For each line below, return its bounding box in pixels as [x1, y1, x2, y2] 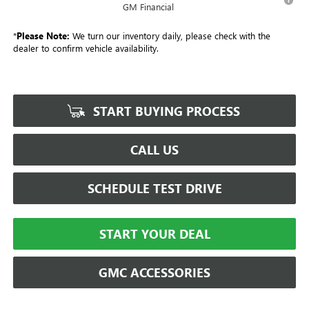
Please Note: [16, 29, 70, 41]
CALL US [130, 141, 179, 158]
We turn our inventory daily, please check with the [69, 29, 270, 41]
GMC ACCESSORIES [99, 263, 210, 281]
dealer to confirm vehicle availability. [12, 41, 159, 54]
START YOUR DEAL [99, 225, 210, 242]
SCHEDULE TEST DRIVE [87, 179, 222, 197]
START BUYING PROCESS [90, 102, 240, 119]
